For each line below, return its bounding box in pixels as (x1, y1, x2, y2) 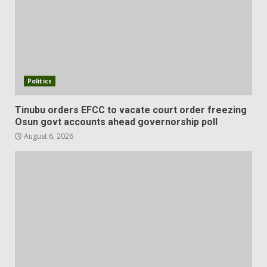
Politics (27, 77, 52, 86)
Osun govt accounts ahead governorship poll (15, 116, 218, 128)
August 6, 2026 (22, 131, 73, 142)
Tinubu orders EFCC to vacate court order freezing (15, 104, 247, 116)
